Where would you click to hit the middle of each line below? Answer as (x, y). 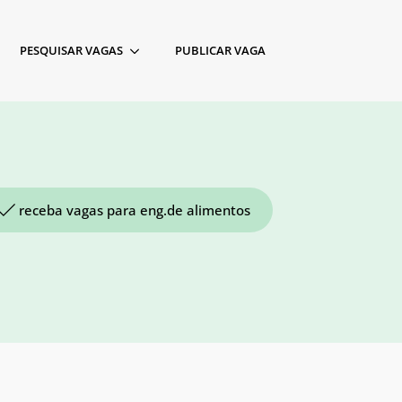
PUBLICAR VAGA (220, 50)
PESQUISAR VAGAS (71, 50)
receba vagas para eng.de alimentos (135, 210)
